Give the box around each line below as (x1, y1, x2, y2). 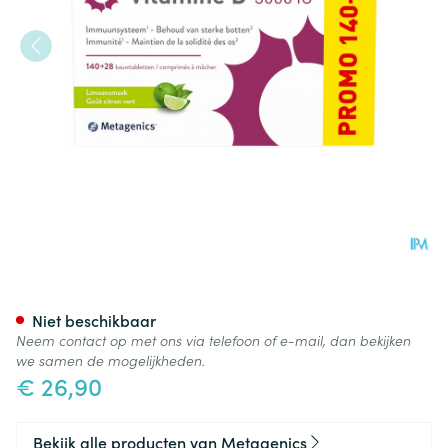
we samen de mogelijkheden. (16, 350, 205, 370)
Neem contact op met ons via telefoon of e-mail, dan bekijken (16, 330, 411, 350)
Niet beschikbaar (32, 309, 156, 331)
